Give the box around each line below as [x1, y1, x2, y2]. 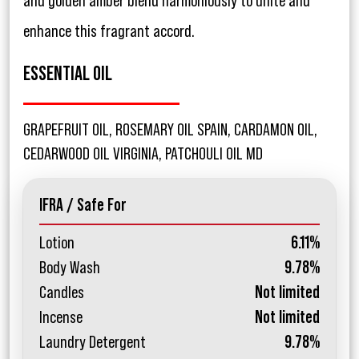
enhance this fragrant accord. [23, 22, 195, 41]
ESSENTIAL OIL [23, 64, 112, 85]
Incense [39, 309, 83, 327]
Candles [39, 284, 84, 302]
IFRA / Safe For [39, 196, 127, 215]
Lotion [39, 234, 75, 252]
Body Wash [39, 259, 100, 277]
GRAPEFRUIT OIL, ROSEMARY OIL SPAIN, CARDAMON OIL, [23, 121, 317, 139]
